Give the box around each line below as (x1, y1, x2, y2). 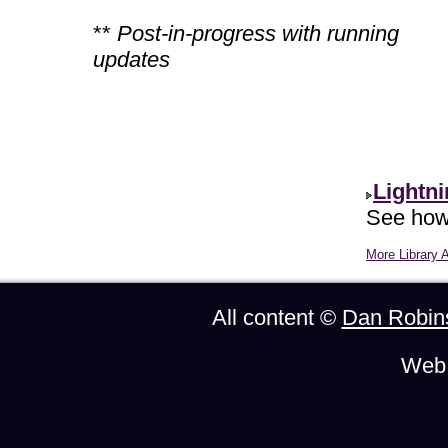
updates (93, 46, 170, 72)
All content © (211, 305, 342, 330)
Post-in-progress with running (117, 20, 399, 46)
